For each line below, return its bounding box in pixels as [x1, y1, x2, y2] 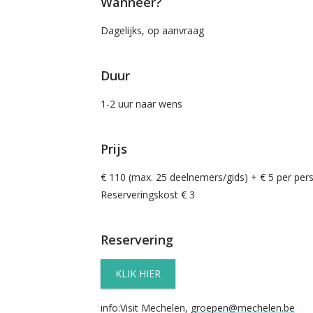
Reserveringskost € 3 [100, 188, 198, 201]
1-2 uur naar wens [100, 97, 182, 110]
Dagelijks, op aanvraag [100, 24, 204, 37]
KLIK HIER [115, 267, 161, 280]
